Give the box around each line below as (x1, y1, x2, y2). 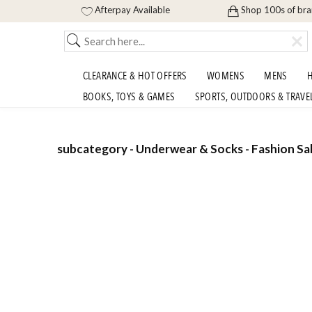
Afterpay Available (94, 4, 170, 16)
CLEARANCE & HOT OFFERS (83, 69, 187, 83)
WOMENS (206, 69, 245, 83)
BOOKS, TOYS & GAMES (83, 90, 175, 104)
